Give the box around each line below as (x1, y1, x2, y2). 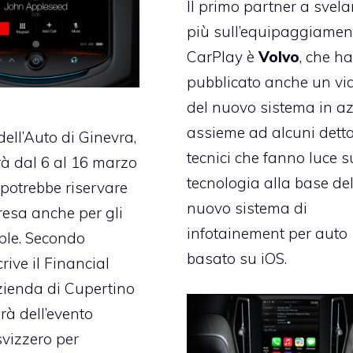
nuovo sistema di (187, 199, 308, 218)
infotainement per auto (187, 224, 348, 243)
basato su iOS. (187, 249, 288, 269)
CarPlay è (187, 47, 259, 67)
